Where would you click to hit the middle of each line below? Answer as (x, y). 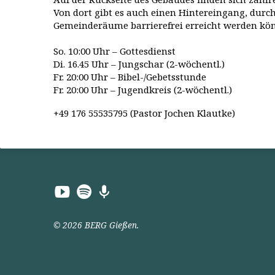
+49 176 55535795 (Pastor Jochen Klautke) (144, 113)
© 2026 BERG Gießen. (96, 225)
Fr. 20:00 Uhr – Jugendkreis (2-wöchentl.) (143, 90)
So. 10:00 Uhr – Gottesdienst (114, 51)
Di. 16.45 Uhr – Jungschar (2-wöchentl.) (139, 64)
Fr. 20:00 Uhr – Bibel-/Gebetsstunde (130, 77)
